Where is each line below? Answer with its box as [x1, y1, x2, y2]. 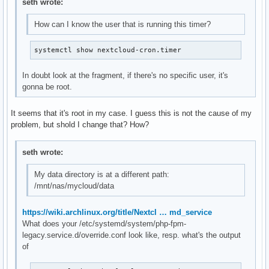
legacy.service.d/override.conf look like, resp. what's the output [22, 230, 241, 240]
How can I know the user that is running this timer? [34, 19, 211, 29]
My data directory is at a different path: [34, 170, 169, 179]
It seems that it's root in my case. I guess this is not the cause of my [11, 108, 252, 118]
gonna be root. [22, 82, 73, 91]
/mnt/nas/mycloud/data [34, 181, 114, 190]
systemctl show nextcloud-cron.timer [34, 46, 181, 53]
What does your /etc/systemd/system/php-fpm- [22, 219, 187, 228]
